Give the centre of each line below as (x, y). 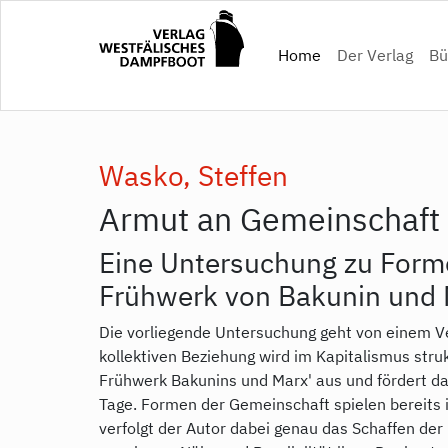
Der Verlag (374, 55)
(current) (351, 54)
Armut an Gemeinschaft (269, 218)
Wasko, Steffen (193, 175)
